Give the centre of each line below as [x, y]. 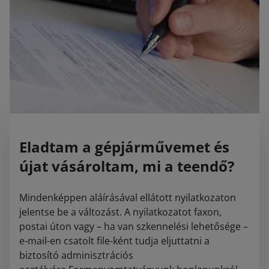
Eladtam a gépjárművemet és [124, 147]
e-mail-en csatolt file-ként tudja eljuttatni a [114, 240]
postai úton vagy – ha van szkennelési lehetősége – [134, 226]
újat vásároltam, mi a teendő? [127, 166]
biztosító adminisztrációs [76, 255]
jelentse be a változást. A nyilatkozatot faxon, [120, 212]
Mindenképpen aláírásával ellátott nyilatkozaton [128, 197]
